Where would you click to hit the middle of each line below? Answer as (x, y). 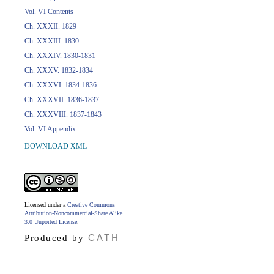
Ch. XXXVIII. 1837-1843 (63, 114)
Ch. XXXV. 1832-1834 (59, 70)
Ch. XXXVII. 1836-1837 (62, 100)
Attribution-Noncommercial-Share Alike (73, 213)
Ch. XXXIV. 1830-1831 (60, 56)
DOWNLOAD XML (56, 146)
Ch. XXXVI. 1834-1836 (61, 85)
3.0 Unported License (51, 222)
